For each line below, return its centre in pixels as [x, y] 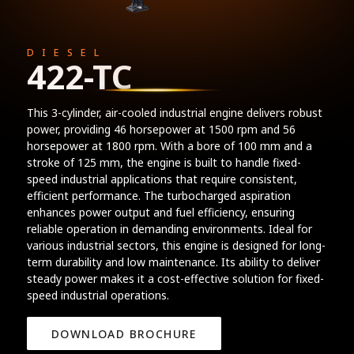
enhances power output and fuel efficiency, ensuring [160, 212]
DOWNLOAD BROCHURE [124, 333]
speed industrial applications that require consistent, [162, 179]
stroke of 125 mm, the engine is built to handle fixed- [164, 162]
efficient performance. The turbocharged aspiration [158, 195]
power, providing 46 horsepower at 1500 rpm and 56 [161, 129]
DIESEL [67, 52]
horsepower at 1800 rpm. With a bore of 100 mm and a [169, 145]
